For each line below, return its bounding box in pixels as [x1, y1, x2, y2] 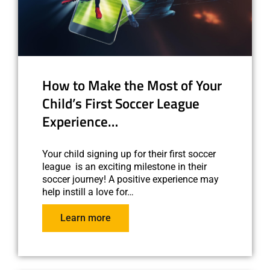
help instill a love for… [42, 186, 134, 198]
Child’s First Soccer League [42, 93, 199, 114]
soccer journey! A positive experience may [42, 173, 219, 185]
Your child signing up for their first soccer [42, 148, 216, 160]
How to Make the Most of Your [42, 75, 222, 96]
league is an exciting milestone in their [42, 160, 207, 172]
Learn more [60, 212, 111, 224]
